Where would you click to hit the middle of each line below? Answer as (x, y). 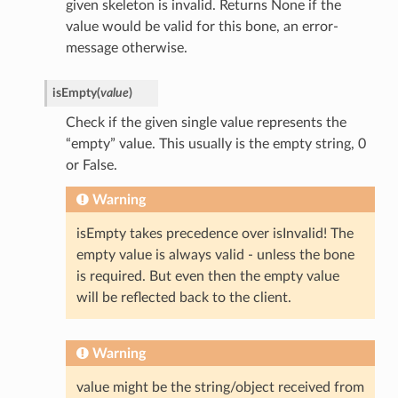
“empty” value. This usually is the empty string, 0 (215, 144)
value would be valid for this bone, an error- (202, 27)
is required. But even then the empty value (207, 277)
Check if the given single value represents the (206, 123)
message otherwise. (126, 48)
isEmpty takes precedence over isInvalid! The (215, 234)
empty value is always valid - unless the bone (215, 255)
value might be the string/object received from (220, 388)
